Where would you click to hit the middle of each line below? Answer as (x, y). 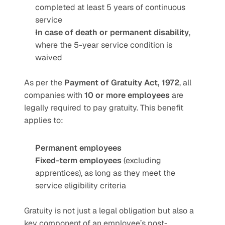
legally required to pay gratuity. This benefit (104, 108)
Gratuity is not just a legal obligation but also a (109, 211)
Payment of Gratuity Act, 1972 (122, 83)
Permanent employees (78, 148)
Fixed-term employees (78, 160)
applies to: (44, 120)
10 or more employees (127, 95)
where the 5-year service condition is (104, 45)
